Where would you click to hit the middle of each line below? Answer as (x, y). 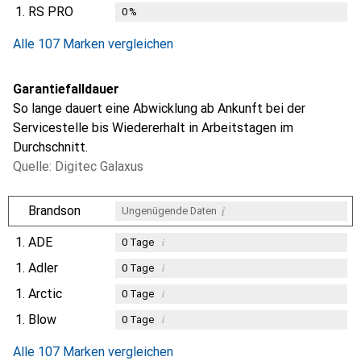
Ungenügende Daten (169, 211)
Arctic (45, 294)
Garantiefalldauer (66, 89)
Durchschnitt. (50, 147)
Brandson (54, 211)
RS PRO (51, 12)
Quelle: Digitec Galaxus (78, 167)
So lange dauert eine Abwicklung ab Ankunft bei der (159, 109)
